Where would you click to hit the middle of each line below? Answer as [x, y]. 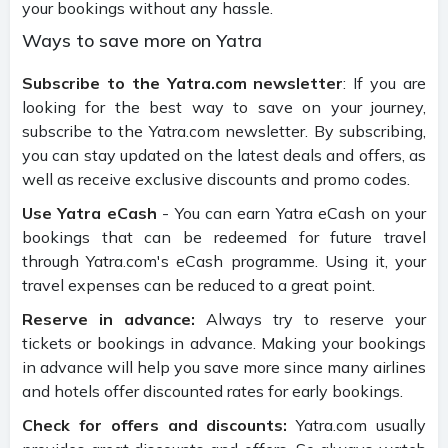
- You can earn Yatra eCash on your [291, 212]
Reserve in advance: [108, 318]
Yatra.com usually [357, 424]
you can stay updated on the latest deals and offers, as [224, 154]
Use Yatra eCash [89, 212]
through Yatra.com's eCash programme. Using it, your [224, 260]
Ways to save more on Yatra [142, 40]
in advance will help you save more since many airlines [224, 366]
